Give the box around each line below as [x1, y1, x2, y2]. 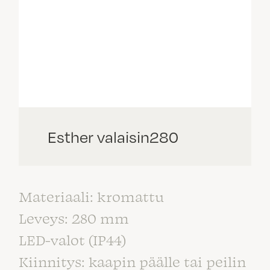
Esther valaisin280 [48, 125, 178, 147]
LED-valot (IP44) [19, 230, 126, 248]
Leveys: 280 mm [19, 209, 129, 227]
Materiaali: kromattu [19, 187, 164, 205]
